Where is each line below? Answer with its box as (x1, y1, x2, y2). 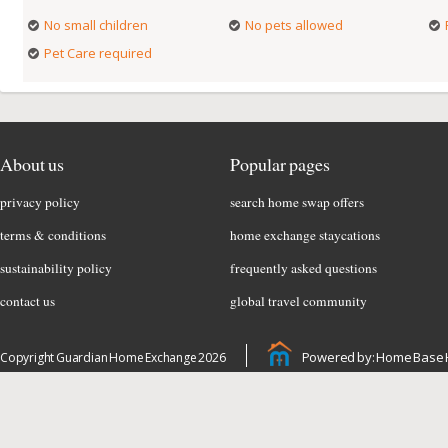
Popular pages (230, 152, 330, 176)
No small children (44, 16, 149, 34)
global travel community (230, 292, 367, 310)
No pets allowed (244, 16, 343, 34)
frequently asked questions (230, 259, 377, 277)
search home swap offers (230, 193, 364, 211)
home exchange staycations (230, 226, 380, 244)
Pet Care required (44, 44, 153, 62)
